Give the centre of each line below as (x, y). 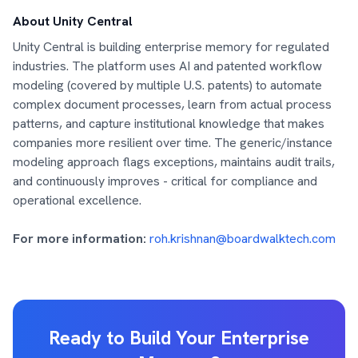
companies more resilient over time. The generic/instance (173, 143)
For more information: (80, 239)
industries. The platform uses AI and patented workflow (167, 66)
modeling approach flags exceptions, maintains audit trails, (174, 162)
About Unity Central (73, 21)
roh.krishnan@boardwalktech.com (243, 239)
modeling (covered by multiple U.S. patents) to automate (167, 85)
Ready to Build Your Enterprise (179, 338)
